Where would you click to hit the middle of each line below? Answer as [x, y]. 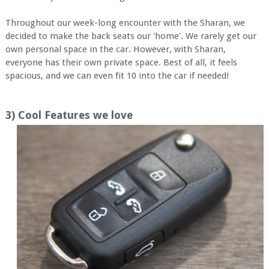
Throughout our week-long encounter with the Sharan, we [125, 23]
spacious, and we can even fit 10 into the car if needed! [117, 76]
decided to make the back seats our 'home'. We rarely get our [131, 36]
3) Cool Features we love [69, 115]
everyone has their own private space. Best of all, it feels [121, 62]
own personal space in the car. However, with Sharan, [115, 49]
